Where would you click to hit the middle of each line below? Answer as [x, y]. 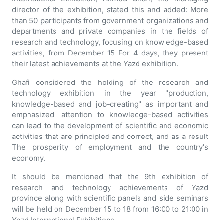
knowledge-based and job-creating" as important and [110, 104]
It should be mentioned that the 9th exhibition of [110, 177]
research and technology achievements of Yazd [110, 188]
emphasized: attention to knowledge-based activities [110, 115]
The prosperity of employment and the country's [110, 147]
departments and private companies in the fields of [110, 31]
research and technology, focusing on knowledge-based [110, 42]
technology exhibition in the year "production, [110, 93]
